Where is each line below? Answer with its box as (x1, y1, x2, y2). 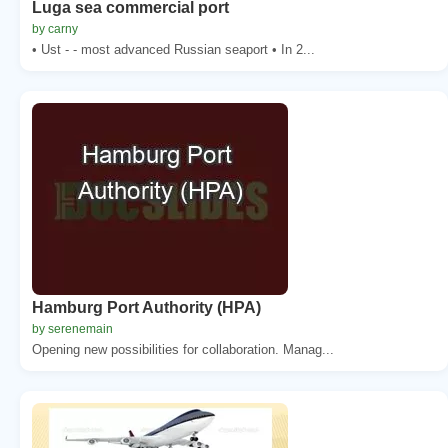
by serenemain (32, 321, 113, 336)
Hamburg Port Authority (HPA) (32, 298, 261, 316)
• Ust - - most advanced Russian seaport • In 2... (32, 41, 315, 57)
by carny (32, 21, 78, 36)
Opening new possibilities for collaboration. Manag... (32, 341, 334, 357)
